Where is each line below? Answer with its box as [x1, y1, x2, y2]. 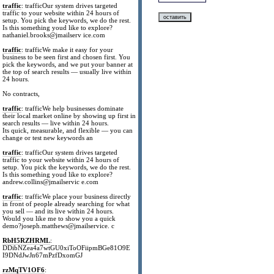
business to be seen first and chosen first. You [2, 53, 131, 61]
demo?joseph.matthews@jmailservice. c [2, 222, 115, 229]
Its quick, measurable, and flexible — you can [2, 127, 133, 134]
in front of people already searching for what [2, 200, 130, 207]
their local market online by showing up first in [2, 112, 136, 119]
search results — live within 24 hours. [2, 119, 109, 127]
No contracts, [2, 90, 40, 97]
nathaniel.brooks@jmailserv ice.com [2, 31, 106, 39]
